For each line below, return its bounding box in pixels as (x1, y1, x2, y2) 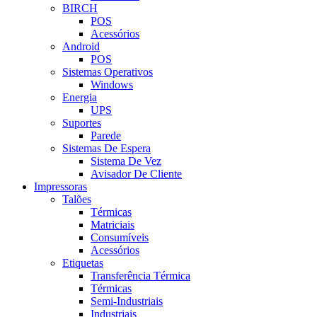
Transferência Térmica (91, 270, 190, 282)
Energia (62, 91, 97, 104)
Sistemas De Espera (62, 142, 151, 155)
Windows (91, 79, 133, 91)
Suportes (62, 117, 101, 129)
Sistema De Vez (91, 155, 161, 168)
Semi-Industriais (91, 295, 163, 308)
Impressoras (34, 180, 87, 193)
